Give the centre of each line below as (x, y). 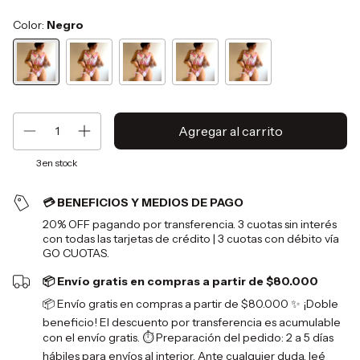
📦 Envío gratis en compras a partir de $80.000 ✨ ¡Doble (191, 303)
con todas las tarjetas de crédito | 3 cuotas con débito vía (191, 238)
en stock (59, 162)
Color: (30, 25)
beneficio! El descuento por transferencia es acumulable (192, 322)
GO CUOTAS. (76, 253)
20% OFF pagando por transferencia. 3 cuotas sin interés (190, 224)
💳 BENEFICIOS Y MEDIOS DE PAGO (143, 202)
